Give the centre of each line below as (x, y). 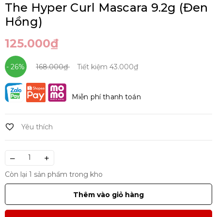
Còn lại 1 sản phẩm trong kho (54, 174)
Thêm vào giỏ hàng (108, 194)
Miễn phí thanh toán (106, 97)
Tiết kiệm (93, 67)
